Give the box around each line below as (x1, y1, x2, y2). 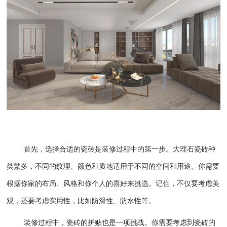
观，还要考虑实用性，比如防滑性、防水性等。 (7, 196, 156, 205)
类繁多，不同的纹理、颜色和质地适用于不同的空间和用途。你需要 (7, 162, 220, 170)
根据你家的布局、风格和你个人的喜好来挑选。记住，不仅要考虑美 (7, 179, 220, 187)
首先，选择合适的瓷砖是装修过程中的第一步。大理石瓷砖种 (24, 144, 216, 153)
